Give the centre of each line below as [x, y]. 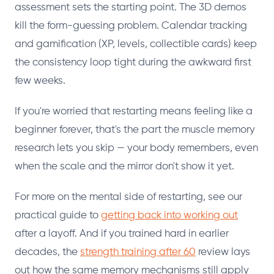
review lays [223, 253]
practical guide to [58, 216]
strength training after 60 [138, 253]
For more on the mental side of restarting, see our [128, 198]
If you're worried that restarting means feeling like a [134, 112]
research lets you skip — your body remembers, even [136, 149]
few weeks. [40, 81]
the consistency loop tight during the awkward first [133, 63]
